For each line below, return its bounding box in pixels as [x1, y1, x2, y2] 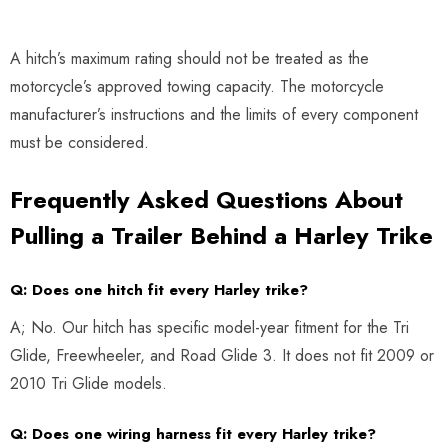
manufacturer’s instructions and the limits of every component [10, 102, 418, 126]
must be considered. [10, 130, 149, 154]
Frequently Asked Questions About [10, 181, 403, 217]
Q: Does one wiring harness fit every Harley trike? [10, 422, 376, 445]
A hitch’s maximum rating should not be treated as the [10, 46, 369, 70]
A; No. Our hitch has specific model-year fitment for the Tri [10, 315, 409, 339]
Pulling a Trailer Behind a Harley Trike [10, 217, 433, 253]
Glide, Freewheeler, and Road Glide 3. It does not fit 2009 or [10, 343, 434, 367]
